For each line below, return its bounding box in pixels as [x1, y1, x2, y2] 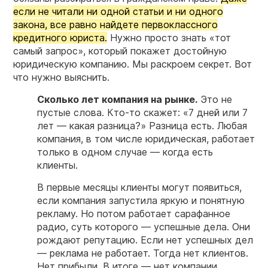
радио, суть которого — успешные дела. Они [37, 221, 250, 233]
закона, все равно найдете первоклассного [13, 19, 218, 31]
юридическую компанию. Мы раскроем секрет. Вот [13, 58, 252, 71]
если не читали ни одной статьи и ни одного [13, 5, 223, 18]
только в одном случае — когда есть [37, 146, 213, 159]
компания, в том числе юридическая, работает [37, 133, 255, 145]
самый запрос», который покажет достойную [13, 45, 227, 57]
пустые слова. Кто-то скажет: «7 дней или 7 [37, 106, 248, 119]
